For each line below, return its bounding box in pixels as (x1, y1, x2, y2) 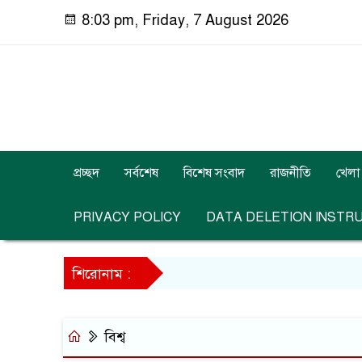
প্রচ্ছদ (74, 165, 99, 182)
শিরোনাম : (72, 265, 131, 284)
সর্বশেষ (124, 165, 158, 182)
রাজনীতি (270, 165, 311, 182)
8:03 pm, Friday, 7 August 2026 (78, 11, 288, 29)
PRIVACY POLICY (74, 209, 181, 226)
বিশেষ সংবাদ (183, 165, 245, 182)
